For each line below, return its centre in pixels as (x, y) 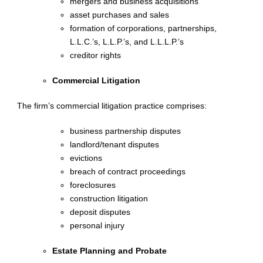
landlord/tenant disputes (114, 144)
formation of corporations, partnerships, (143, 28)
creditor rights (95, 55)
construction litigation (109, 198)
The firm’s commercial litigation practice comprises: (112, 106)
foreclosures (93, 185)
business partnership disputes (125, 131)
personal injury (97, 225)
